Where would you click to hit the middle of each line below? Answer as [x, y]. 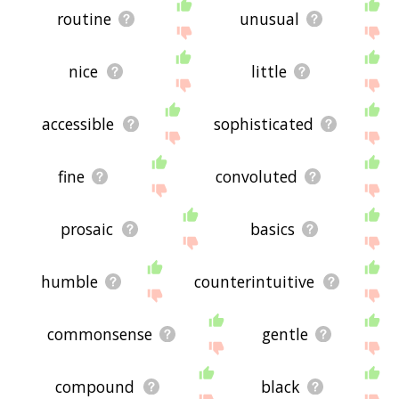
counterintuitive [255, 281]
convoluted [257, 176]
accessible [78, 123]
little [269, 71]
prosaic [87, 228]
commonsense [100, 334]
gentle [285, 334]
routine [84, 18]
